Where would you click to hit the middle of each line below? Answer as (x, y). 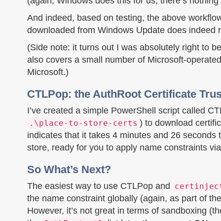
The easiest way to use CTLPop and (100, 186)
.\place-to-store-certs (83, 123)
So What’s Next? (69, 169)
